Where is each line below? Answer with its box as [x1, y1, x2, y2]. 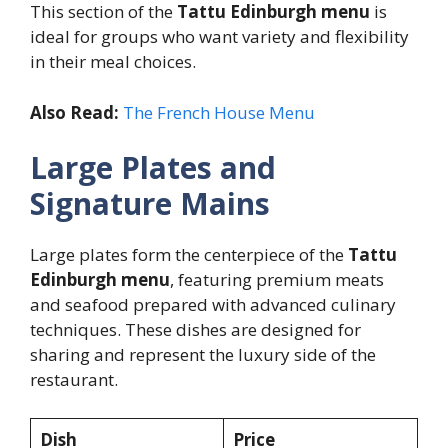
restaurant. [30, 368, 118, 392]
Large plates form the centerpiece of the [30, 243, 348, 267]
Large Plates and [30, 147, 276, 189]
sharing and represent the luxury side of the [30, 343, 376, 367]
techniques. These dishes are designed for [30, 318, 361, 342]
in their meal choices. [30, 50, 196, 74]
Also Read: [30, 100, 123, 124]
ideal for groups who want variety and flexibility [30, 25, 409, 49]
